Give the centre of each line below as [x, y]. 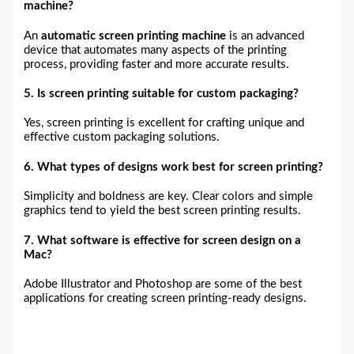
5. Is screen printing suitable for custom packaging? [162, 93]
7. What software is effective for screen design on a [163, 240]
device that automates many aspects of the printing [156, 50]
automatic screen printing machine [134, 36]
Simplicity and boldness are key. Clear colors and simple [169, 197]
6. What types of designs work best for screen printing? [174, 167]
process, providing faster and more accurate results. [157, 64]
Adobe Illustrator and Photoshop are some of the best [163, 284]
